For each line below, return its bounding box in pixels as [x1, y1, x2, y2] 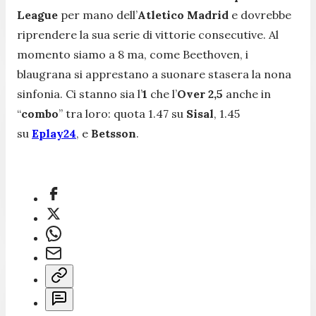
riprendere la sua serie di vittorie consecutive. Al [17, 27, 279, 42]
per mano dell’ [58, 7, 138, 22]
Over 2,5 [177, 86, 223, 101]
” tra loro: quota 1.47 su [59, 106, 186, 121]
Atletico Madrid [138, 7, 229, 22]
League [17, 7, 58, 22]
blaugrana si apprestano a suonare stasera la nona [17, 66, 291, 81]
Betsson [91, 126, 136, 140]
